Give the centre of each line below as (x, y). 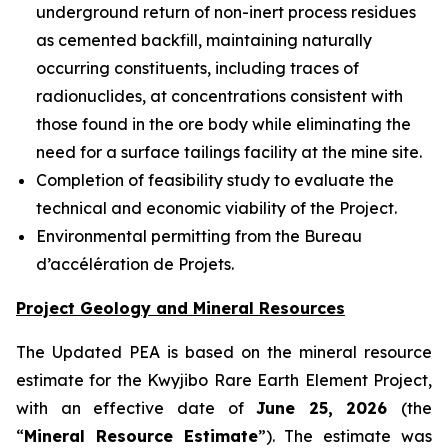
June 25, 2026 (328, 408)
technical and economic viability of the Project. (216, 208)
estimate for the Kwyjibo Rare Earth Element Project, (224, 380)
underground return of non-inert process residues (226, 12)
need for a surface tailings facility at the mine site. (229, 152)
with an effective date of (136, 408)
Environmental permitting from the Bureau (199, 236)
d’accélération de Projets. (135, 264)
